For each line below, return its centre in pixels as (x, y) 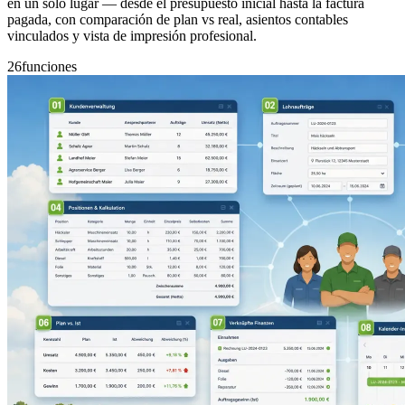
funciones (49, 66)
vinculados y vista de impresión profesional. (132, 35)
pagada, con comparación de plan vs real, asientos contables (178, 19)
